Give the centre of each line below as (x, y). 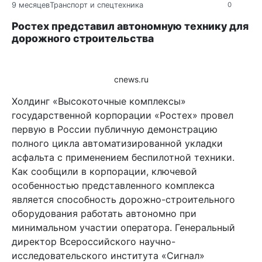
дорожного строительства (83, 38)
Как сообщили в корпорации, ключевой (104, 171)
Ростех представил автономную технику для (130, 26)
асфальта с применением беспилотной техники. (123, 157)
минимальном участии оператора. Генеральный (123, 227)
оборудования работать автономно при (104, 213)
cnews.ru (131, 79)
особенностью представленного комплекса (113, 185)
